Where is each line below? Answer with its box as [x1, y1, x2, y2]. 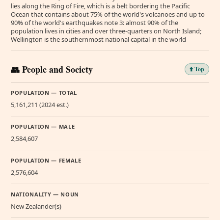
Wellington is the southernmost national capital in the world [11, 35, 186, 44]
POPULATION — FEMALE [11, 157, 82, 165]
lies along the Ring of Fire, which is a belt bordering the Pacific [11, 1, 190, 11]
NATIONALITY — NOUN [11, 191, 79, 198]
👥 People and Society [11, 63, 93, 76]
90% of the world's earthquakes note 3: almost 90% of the [11, 18, 178, 27]
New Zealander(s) [11, 202, 61, 211]
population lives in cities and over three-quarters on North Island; [11, 27, 201, 36]
